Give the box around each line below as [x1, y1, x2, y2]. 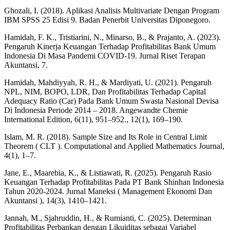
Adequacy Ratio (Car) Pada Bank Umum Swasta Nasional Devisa [4, 96, 219, 105]
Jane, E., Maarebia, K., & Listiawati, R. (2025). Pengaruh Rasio [4, 168, 212, 177]
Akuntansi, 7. [4, 60, 48, 69]
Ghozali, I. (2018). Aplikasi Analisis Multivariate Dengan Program [4, 6, 219, 15]
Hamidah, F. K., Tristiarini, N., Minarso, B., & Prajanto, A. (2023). [4, 32, 221, 42]
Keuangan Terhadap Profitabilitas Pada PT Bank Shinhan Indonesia [4, 177, 224, 186]
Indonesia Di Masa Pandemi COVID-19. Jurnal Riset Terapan [4, 51, 205, 60]
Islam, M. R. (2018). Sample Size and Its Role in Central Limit [4, 132, 207, 141]
